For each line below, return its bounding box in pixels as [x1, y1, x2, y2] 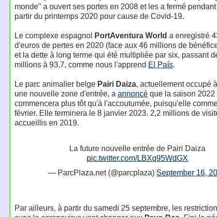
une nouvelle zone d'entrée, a [14, 89, 118, 98]
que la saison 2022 [147, 89, 215, 98]
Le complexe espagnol [14, 31, 94, 40]
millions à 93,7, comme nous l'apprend [14, 60, 148, 69]
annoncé [117, 89, 148, 98]
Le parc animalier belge [14, 79, 97, 89]
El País [148, 60, 173, 69]
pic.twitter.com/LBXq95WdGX [86, 154, 188, 163]
